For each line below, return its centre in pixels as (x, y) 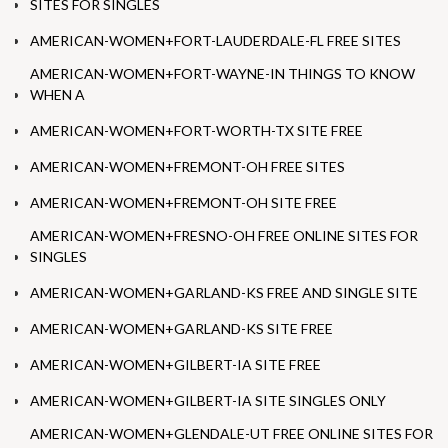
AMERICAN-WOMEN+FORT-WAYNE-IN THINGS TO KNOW (222, 74)
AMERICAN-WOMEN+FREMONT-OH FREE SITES (187, 167)
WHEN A (57, 95)
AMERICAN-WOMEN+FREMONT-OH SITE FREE (183, 203)
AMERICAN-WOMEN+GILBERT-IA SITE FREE (175, 365)
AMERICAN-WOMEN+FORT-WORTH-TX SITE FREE (196, 131)
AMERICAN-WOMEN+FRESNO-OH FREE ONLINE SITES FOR (224, 236)
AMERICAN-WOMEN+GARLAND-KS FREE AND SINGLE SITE (224, 293)
